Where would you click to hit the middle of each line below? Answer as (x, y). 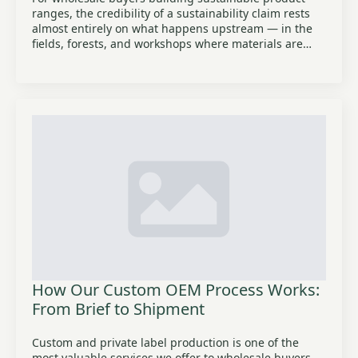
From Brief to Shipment (118, 309)
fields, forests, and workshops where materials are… (172, 44)
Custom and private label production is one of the (165, 342)
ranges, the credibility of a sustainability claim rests (171, 13)
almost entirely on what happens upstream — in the (172, 28)
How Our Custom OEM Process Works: (176, 290)
